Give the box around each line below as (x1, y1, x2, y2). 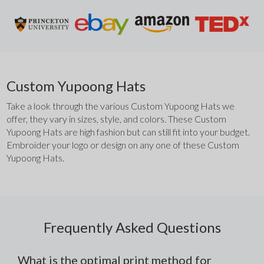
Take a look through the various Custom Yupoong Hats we (6, 100, 235, 112)
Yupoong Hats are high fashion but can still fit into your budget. (6, 126, 250, 138)
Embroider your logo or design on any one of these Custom (6, 139, 240, 151)
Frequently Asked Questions (43, 219, 221, 236)
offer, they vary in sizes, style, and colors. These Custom (6, 113, 227, 125)
